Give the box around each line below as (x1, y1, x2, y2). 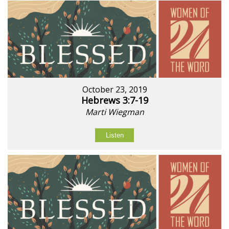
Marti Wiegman (85, 106, 144, 118)
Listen (105, 131, 124, 140)
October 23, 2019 (82, 84, 147, 96)
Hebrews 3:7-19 (81, 94, 148, 107)
